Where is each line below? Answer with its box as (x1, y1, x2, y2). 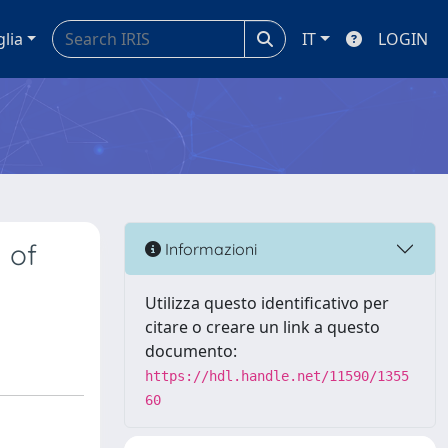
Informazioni (161, 238, 257, 259)
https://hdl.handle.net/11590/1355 (145, 368, 409, 384)
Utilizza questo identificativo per (145, 292, 389, 314)
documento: (145, 340, 237, 362)
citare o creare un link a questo (145, 316, 380, 338)
